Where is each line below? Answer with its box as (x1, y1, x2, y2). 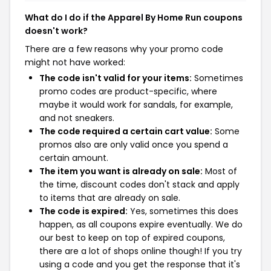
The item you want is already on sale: (39, 165, 203, 177)
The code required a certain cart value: (39, 125, 212, 137)
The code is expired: (39, 204, 128, 217)
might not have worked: (25, 56, 125, 68)
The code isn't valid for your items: (39, 71, 192, 84)
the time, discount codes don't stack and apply (39, 178, 240, 191)
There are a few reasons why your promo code (25, 42, 223, 55)
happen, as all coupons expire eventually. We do (39, 218, 243, 230)
